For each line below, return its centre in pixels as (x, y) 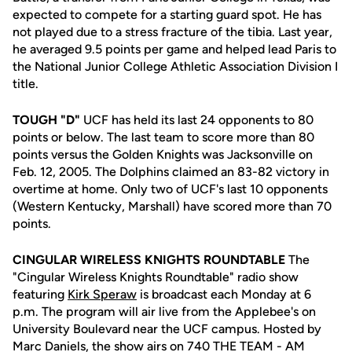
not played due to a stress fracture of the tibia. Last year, (172, 32)
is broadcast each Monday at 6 (224, 294)
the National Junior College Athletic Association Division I (175, 66)
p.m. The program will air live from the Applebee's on (164, 312)
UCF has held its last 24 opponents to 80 (197, 120)
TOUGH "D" (46, 120)
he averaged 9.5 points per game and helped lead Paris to (174, 49)
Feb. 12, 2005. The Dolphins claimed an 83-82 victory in (171, 172)
